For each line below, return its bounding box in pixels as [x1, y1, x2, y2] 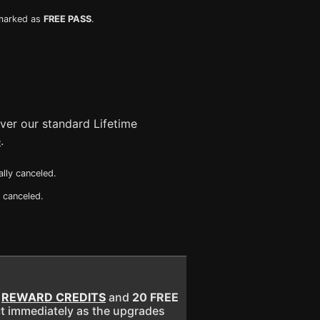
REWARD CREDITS [1, 290, 106, 304]
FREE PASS [44, 14, 91, 24]
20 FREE [132, 290, 179, 304]
